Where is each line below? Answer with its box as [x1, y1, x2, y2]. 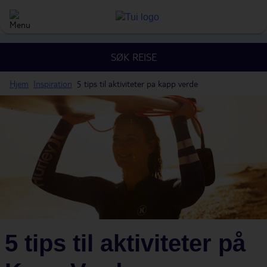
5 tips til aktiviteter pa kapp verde [77, 78, 198, 89]
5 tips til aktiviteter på [5, 230, 246, 256]
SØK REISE [110, 51, 157, 63]
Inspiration [33, 78, 72, 89]
